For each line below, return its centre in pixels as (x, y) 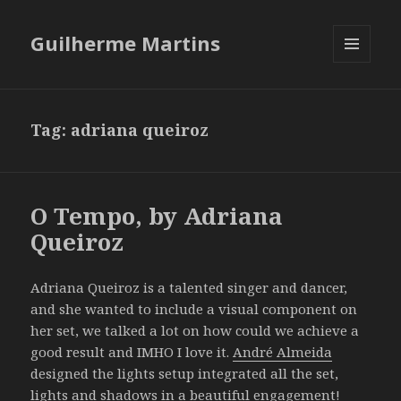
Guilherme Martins (126, 43)
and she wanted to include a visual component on (194, 309)
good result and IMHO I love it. (132, 352)
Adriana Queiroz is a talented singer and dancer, (189, 288)
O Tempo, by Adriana (157, 216)
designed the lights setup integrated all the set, (185, 374)
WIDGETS (359, 100)
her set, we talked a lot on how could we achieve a (195, 331)
